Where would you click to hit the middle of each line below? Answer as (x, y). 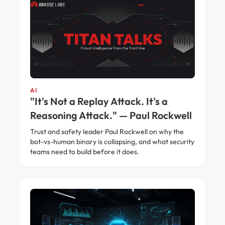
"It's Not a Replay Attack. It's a (99, 101)
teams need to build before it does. (85, 152)
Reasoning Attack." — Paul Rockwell (111, 116)
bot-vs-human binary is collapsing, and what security (112, 142)
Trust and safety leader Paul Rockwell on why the (107, 132)
